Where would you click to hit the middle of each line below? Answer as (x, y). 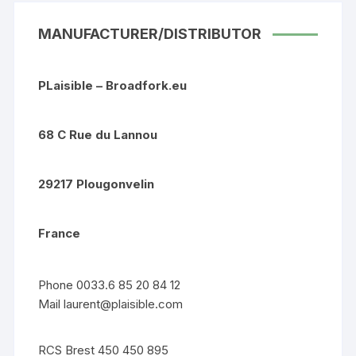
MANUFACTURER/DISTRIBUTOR (150, 33)
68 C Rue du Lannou (98, 134)
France (60, 233)
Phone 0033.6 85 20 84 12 (110, 284)
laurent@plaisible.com (124, 304)
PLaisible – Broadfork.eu (114, 85)
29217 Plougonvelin (97, 184)
